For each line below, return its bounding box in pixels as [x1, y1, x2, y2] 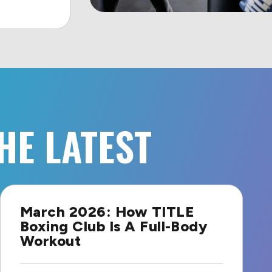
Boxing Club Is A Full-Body [19, 217, 208, 235]
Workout [19, 231, 81, 250]
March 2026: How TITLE [19, 202, 194, 220]
